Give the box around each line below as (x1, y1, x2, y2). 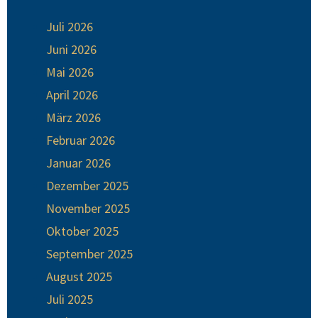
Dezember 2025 (46, 177, 128, 194)
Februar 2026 (46, 132, 115, 149)
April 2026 (46, 87, 98, 104)
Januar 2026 (46, 155, 111, 172)
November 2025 (46, 200, 130, 217)
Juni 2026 (46, 41, 97, 58)
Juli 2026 (46, 18, 93, 35)
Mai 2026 (46, 64, 94, 81)
